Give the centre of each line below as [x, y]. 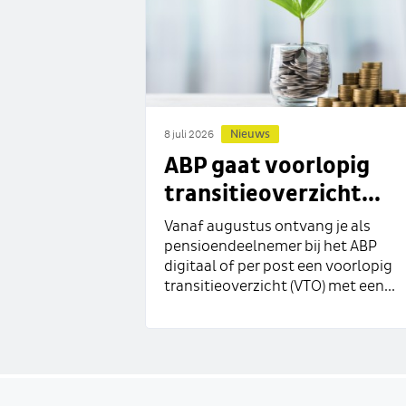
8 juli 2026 [189, 135]
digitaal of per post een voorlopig [278, 267]
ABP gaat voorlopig [267, 167]
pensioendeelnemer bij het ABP [271, 247]
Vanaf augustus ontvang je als [267, 227]
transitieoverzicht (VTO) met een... [280, 287]
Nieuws [250, 135]
